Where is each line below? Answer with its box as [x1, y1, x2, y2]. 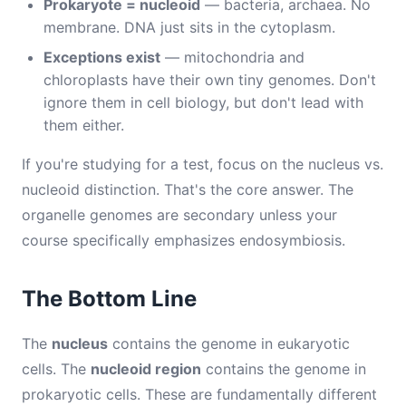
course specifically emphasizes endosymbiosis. [22, 231, 345, 249]
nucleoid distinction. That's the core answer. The [22, 180, 353, 198]
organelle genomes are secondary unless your [22, 206, 337, 224]
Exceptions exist [43, 48, 160, 66]
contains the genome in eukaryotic [108, 334, 350, 353]
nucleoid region [91, 360, 201, 378]
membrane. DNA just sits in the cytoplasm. [43, 18, 335, 36]
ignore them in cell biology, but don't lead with [43, 93, 363, 111]
